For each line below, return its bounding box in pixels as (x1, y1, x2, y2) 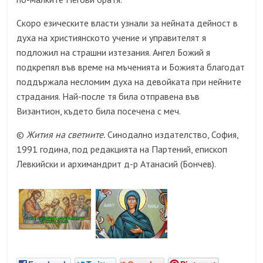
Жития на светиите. (26, 129, 106, 141)
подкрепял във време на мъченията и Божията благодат (16, 61, 245, 73)
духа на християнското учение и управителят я (16, 32, 207, 44)
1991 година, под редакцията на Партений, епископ (16, 143, 228, 156)
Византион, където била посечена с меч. (16, 105, 181, 117)
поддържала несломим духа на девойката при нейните (16, 76, 242, 88)
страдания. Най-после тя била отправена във (16, 90, 200, 103)
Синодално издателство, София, (105, 129, 239, 141)
